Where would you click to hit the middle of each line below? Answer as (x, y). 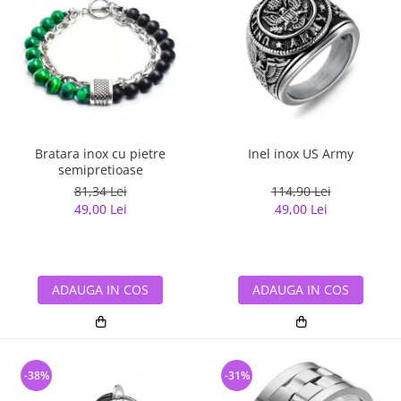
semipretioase (100, 169)
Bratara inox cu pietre (100, 153)
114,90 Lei (301, 191)
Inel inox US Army (301, 153)
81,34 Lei (100, 191)
